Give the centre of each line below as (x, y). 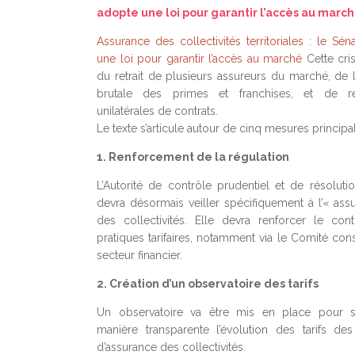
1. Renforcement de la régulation (193, 157)
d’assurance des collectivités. (171, 347)
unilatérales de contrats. (157, 111)
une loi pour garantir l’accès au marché (200, 59)
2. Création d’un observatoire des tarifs (208, 284)
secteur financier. (139, 255)
